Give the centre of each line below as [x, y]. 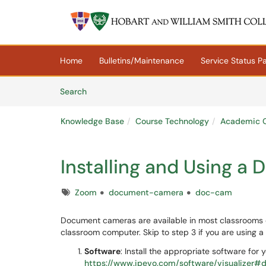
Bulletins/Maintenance [142, 61]
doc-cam [214, 192]
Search [73, 91]
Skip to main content [44, 10]
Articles [101, 91]
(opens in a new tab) [109, 36]
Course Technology [172, 121]
